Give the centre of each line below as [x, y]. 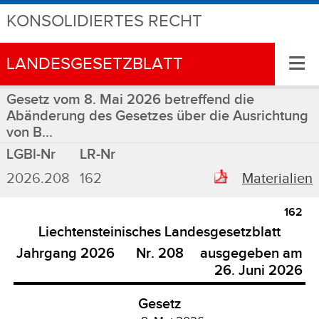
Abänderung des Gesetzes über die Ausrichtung [157, 116]
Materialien [278, 178]
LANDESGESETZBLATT [94, 64]
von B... [29, 132]
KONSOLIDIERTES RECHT [104, 21]
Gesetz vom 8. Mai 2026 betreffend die [130, 100]
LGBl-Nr [31, 154]
